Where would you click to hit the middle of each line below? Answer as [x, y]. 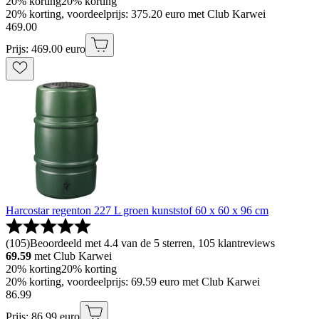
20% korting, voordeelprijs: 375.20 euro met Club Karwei [136, 14]
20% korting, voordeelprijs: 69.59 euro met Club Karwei [133, 281]
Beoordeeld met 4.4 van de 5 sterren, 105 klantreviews [152, 243]
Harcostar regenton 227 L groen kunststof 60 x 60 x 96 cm [137, 210]
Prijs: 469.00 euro [46, 48]
